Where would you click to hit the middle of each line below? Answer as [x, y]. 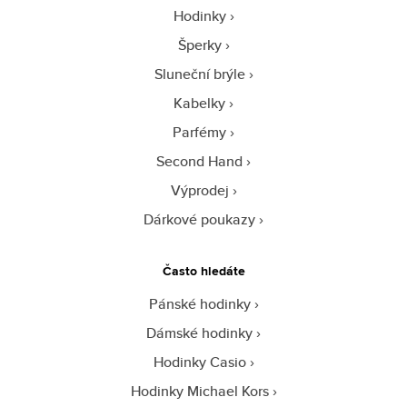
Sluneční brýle [199, 74]
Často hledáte [203, 270]
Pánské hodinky [199, 303]
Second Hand [199, 161]
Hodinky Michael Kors [199, 391]
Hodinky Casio [199, 362]
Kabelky [199, 103]
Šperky [199, 45]
